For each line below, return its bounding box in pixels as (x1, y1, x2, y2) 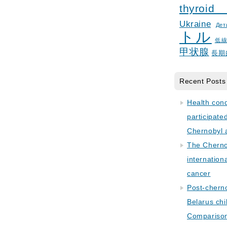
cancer (187, 169, 211, 177)
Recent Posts (179, 77, 226, 85)
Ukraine (179, 19, 211, 29)
